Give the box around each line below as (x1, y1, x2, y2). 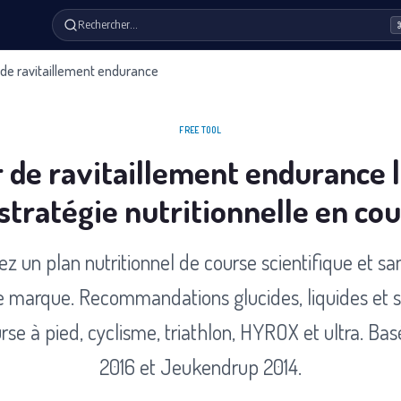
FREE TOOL (179, 124, 222, 135)
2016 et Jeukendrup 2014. (99, 353, 302, 380)
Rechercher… (78, 17, 138, 31)
